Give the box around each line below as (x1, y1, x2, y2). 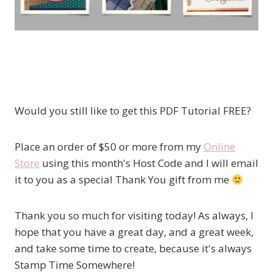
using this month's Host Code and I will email (40, 156, 258, 171)
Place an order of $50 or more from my (15, 140, 204, 154)
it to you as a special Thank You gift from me (15, 172, 232, 187)
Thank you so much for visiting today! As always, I (15, 208, 253, 223)
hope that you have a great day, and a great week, (15, 225, 253, 239)
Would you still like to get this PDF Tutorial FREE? (15, 104, 251, 118)
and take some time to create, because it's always (15, 241, 252, 256)
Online (204, 140, 235, 154)
